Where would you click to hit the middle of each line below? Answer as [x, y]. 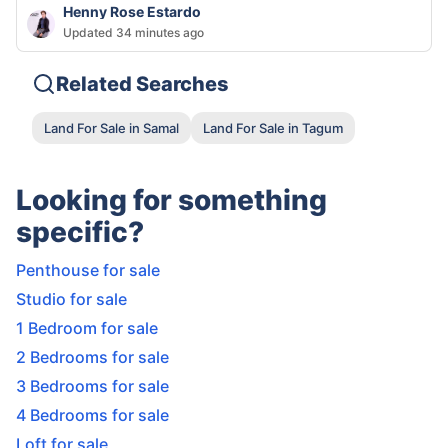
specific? [80, 232]
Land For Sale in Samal [111, 127]
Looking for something [171, 200]
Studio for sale [71, 299]
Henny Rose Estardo [132, 12]
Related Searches [142, 84]
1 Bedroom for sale [87, 328]
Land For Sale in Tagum [273, 127]
